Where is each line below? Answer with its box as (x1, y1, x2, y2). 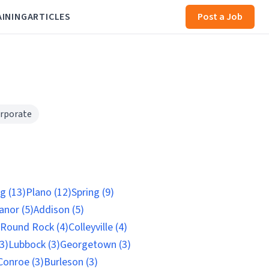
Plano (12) (26, 185, 71, 200)
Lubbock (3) (8, 237, 60, 252)
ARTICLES (27, 10, 71, 23)
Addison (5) (34, 202, 84, 217)
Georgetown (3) (60, 237, 131, 252)
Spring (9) (71, 185, 114, 200)
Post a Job (198, 10, 243, 23)
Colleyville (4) (68, 220, 127, 235)
